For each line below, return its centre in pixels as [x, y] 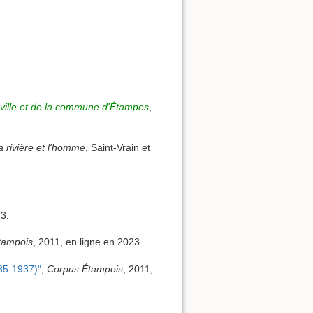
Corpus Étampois [85, 269]
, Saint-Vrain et [118, 148]
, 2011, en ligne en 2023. [87, 242]
